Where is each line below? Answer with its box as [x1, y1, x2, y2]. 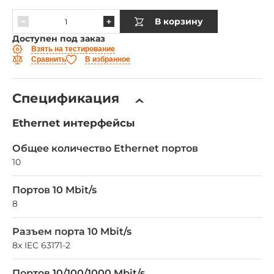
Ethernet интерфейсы [12, 117, 135, 130]
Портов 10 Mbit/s [12, 184, 97, 196]
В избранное [85, 54, 130, 64]
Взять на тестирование [31, 44, 115, 53]
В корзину [154, 15, 203, 27]
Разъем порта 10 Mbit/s [12, 226, 131, 238]
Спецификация [12, 91, 119, 106]
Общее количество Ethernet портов [12, 143, 198, 155]
